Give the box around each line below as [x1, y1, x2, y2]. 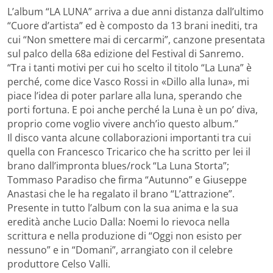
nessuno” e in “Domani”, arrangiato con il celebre [7, 243, 233, 257]
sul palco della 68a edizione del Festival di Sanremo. [7, 46, 244, 60]
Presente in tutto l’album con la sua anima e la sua [7, 200, 238, 214]
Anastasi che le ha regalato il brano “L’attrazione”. [7, 186, 235, 200]
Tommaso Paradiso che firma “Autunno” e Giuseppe [7, 172, 247, 186]
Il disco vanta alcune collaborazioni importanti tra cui [7, 130, 251, 144]
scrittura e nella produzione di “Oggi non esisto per [7, 229, 242, 243]
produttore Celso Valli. [7, 257, 110, 271]
